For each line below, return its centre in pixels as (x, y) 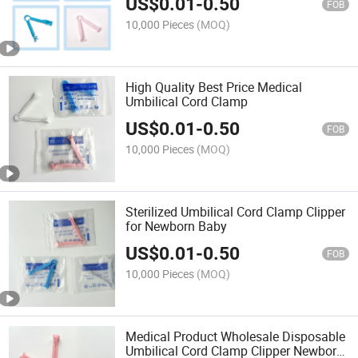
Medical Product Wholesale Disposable (236, 337)
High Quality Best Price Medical (214, 87)
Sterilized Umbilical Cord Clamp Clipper (236, 212)
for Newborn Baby (177, 227)
